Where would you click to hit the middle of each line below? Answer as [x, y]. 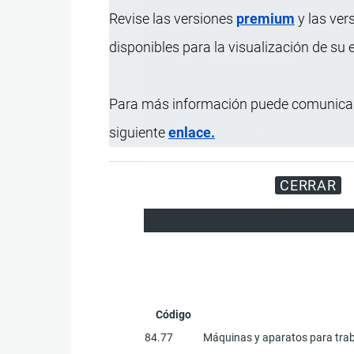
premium [265, 18]
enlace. [192, 132]
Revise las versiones [173, 18]
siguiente [139, 132]
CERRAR [308, 185]
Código [173, 314]
